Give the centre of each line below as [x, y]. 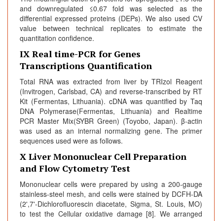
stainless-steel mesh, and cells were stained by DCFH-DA [111, 194]
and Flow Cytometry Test [75, 168]
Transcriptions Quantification [86, 66]
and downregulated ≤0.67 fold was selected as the [111, 9]
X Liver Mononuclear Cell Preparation [103, 157]
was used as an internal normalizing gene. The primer [111, 131]
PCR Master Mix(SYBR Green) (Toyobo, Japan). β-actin [111, 121]
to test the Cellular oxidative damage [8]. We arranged [111, 214]
